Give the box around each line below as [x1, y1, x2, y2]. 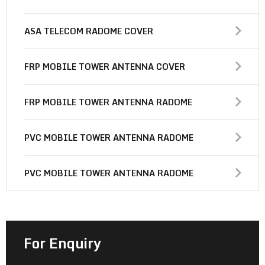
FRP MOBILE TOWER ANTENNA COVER [24, 60, 185, 73]
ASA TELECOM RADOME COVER [24, 24, 153, 38]
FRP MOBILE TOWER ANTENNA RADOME [24, 95, 192, 109]
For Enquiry [24, 231, 101, 254]
